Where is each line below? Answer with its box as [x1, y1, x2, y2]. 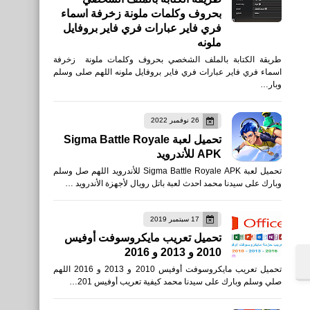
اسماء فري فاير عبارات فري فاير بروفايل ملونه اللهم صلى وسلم [53, 67, 282, 77]
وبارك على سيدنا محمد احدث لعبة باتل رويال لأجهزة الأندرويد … [65, 178, 282, 188]
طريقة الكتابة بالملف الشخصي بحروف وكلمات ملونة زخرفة [53, 55, 282, 65]
